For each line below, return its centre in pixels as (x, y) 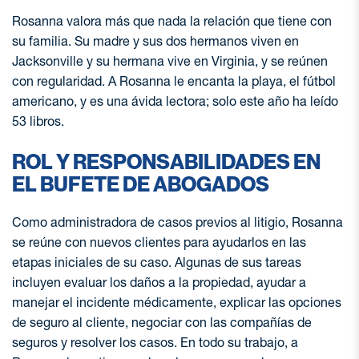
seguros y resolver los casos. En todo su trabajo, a (155, 342)
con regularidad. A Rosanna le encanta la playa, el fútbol (174, 81)
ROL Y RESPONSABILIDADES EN (166, 162)
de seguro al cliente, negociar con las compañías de (162, 322)
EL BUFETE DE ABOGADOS (141, 185)
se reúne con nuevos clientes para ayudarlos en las (159, 242)
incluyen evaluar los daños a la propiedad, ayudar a (159, 282)
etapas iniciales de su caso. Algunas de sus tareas (157, 262)
